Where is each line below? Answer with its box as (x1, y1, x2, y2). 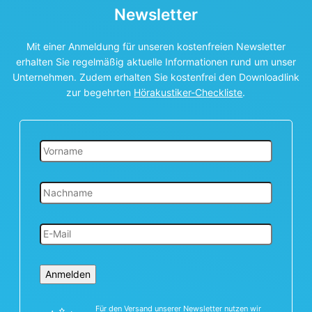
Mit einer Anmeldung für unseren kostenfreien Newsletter (26, 40, 286, 53)
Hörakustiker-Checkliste (134, 86, 243, 99)
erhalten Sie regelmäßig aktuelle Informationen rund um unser (15, 56, 296, 68)
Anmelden (45, 268, 91, 281)
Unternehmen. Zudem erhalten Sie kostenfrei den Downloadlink (12, 71, 299, 84)
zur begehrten (66, 86, 134, 99)
